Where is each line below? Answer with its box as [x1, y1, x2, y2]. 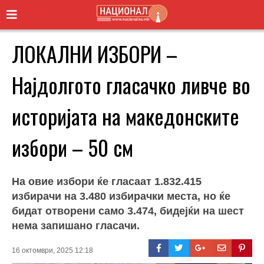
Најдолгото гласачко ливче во [12, 68, 250, 100]
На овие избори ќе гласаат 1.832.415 [12, 175, 202, 187]
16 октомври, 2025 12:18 [12, 246, 93, 255]
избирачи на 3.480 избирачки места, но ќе [12, 190, 230, 202]
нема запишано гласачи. [12, 219, 140, 232]
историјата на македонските [12, 100, 239, 131]
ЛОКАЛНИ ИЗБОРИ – [12, 37, 177, 69]
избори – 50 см [12, 131, 133, 163]
